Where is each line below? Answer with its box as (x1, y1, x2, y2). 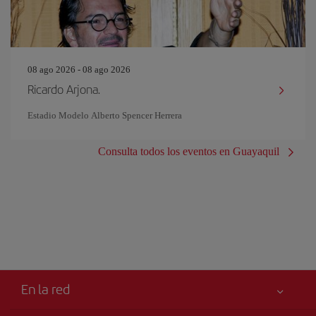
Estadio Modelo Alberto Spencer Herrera (28, 110, 182, 121)
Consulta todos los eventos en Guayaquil (98, 145, 279, 157)
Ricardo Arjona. (28, 80, 100, 97)
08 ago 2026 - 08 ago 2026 (28, 64, 130, 75)
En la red (21, 279, 70, 298)
